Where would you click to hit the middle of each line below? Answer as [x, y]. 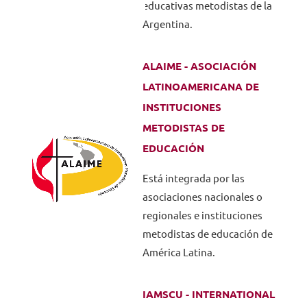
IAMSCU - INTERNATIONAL [208, 294]
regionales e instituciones [202, 216]
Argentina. [167, 24]
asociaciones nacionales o [202, 197]
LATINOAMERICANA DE [200, 87]
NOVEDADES [165, 31]
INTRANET [164, 114]
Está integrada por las [193, 179]
